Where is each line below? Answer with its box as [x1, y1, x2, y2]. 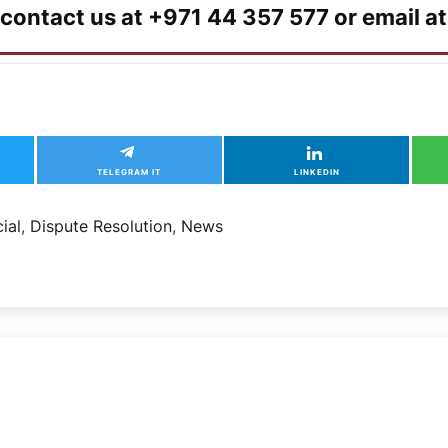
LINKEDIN [293, 166, 340, 177]
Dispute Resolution [30, 215, 173, 236]
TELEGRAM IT [97, 166, 162, 177]
